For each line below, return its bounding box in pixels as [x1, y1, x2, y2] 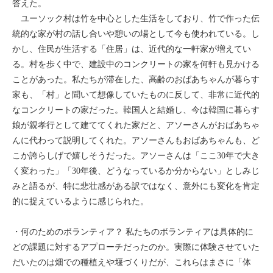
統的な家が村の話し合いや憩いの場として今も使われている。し [12, 29, 260, 38]
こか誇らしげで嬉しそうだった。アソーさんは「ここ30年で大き [12, 151, 260, 160]
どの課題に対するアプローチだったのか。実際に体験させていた [12, 243, 260, 252]
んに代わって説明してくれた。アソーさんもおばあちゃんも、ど [12, 136, 260, 145]
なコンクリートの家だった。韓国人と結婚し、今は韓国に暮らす [12, 105, 260, 115]
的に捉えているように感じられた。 [12, 197, 149, 206]
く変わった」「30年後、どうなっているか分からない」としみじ [12, 166, 260, 175]
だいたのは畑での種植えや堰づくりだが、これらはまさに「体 [12, 258, 251, 267]
